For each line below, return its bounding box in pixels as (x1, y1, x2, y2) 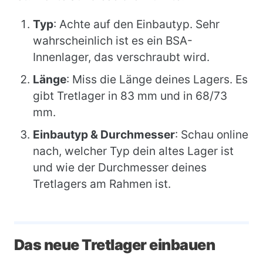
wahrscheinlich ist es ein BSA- (33, 33, 193, 48)
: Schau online (175, 127, 248, 141)
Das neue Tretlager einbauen (14, 236, 215, 254)
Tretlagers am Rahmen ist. (33, 177, 171, 191)
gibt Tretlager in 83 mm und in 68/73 (33, 89, 227, 103)
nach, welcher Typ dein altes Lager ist (33, 144, 234, 158)
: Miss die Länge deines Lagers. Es (66, 72, 248, 86)
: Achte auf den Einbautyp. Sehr (53, 17, 220, 31)
